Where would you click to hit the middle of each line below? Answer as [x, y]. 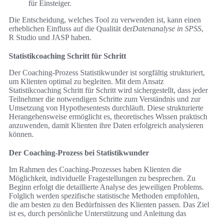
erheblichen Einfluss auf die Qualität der [71, 29]
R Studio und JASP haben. [50, 38]
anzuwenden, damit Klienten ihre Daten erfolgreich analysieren [106, 126]
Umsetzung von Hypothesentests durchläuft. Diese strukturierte [106, 108]
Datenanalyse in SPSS [167, 29]
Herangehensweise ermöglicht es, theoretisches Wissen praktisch [108, 117]
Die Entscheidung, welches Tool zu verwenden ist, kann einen [105, 20]
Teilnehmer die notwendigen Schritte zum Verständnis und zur [105, 99]
